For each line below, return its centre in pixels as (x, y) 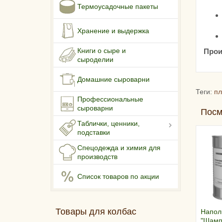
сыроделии (95, 60)
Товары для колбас (96, 212)
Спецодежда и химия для (119, 148)
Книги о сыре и (102, 51)
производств (97, 157)
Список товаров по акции (118, 177)
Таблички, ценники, (109, 124)
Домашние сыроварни (113, 80)
